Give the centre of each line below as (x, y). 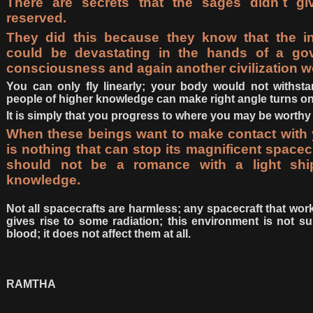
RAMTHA (31, 284)
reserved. (36, 17)
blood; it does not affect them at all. (99, 233)
